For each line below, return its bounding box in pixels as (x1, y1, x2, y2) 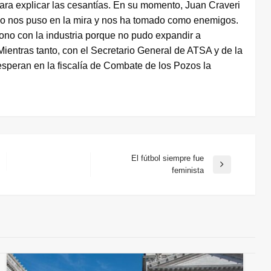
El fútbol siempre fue (131, 154, 204, 163)
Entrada (102, 165, 130, 174)
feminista (171, 166, 204, 175)
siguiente (102, 177, 134, 186)
